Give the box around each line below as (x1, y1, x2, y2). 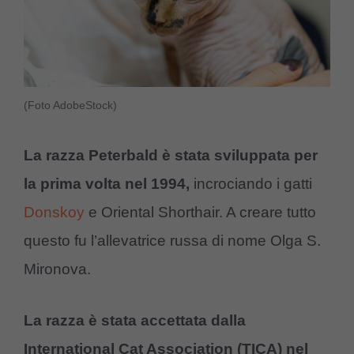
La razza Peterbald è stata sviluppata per (24, 147, 318, 164)
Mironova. (24, 261, 91, 278)
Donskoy (24, 204, 85, 221)
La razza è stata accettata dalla (24, 311, 246, 329)
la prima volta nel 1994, (24, 175, 190, 193)
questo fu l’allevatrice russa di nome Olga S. (24, 232, 321, 250)
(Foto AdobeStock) (24, 98, 117, 111)
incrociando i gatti (190, 175, 312, 193)
